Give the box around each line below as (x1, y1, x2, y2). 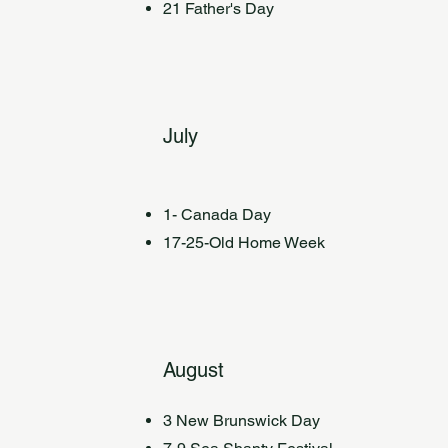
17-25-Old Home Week (163, 233, 326, 252)
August (163, 358, 225, 382)
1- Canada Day (163, 205, 272, 224)
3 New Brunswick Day (163, 411, 321, 430)
